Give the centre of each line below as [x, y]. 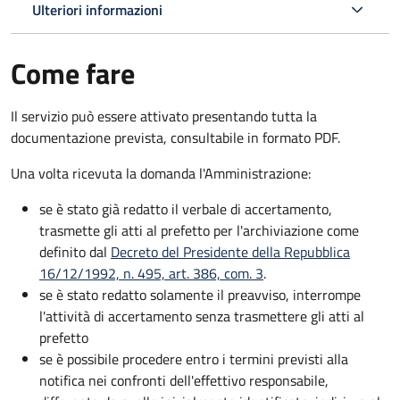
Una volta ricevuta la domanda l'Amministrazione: [161, 173]
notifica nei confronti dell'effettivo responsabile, [184, 380]
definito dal [75, 251]
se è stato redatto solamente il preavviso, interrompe [200, 294]
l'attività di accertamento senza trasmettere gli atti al [202, 316]
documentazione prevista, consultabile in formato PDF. [175, 137]
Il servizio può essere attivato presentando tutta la [164, 116]
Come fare [73, 73]
